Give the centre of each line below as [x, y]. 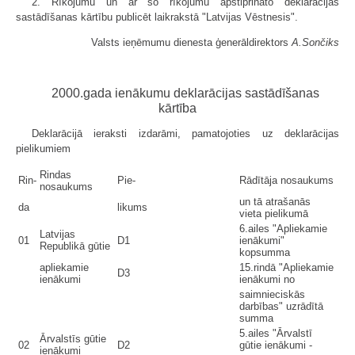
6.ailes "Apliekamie [283, 229]
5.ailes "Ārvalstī [276, 333]
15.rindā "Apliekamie [286, 267]
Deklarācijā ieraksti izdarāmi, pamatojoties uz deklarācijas [185, 134]
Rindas [55, 175]
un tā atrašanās [275, 202]
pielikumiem [43, 149]
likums [132, 207]
